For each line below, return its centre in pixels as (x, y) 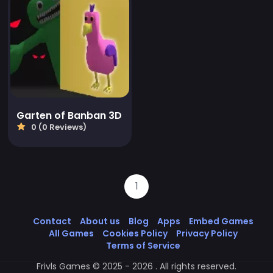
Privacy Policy (207, 234)
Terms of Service (143, 246)
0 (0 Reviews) (58, 127)
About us (100, 222)
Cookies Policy (135, 234)
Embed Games (221, 222)
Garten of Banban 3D (69, 116)
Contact (52, 222)
